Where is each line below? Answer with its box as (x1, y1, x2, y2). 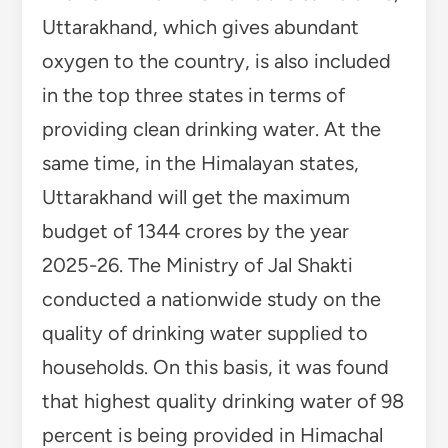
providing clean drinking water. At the (41, 117, 381, 142)
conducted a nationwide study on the (41, 287, 381, 312)
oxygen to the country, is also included (41, 49, 391, 74)
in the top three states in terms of (41, 83, 345, 108)
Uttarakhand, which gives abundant (41, 15, 359, 40)
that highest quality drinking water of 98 (41, 389, 404, 414)
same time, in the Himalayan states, (41, 151, 359, 176)
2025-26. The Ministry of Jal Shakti (41, 253, 353, 278)
